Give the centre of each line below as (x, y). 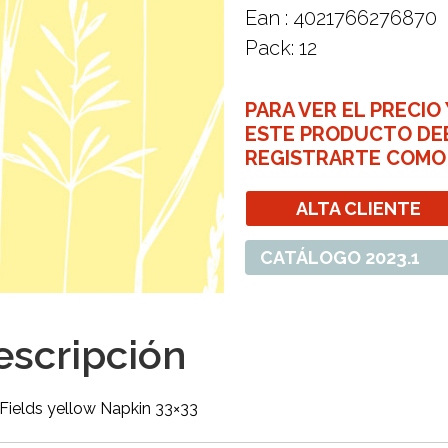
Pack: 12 (281, 48)
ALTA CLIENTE (358, 208)
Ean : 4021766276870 (341, 18)
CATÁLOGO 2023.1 (340, 257)
